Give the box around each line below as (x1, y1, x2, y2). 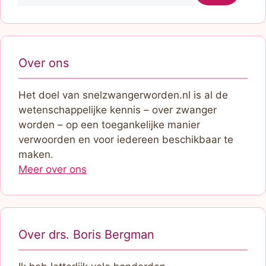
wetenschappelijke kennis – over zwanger (18, 104, 217, 116)
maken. (18, 148, 53, 160)
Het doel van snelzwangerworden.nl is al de (18, 89, 228, 101)
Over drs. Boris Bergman (18, 227, 154, 242)
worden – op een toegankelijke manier (18, 119, 200, 131)
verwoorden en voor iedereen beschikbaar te (18, 134, 233, 145)
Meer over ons (18, 163, 87, 175)
